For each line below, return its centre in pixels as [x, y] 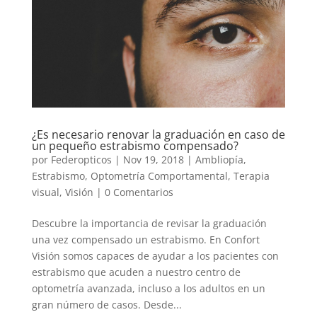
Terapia [251, 175]
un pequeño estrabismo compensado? [135, 145]
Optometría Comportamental [159, 175]
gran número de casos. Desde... [106, 304]
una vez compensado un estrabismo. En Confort [145, 239]
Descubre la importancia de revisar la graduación [149, 223]
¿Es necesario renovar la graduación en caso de [158, 134]
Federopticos [81, 159]
